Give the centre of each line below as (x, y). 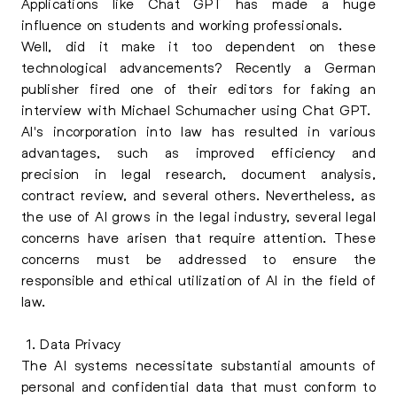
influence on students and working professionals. (182, 24)
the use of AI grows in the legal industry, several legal (198, 216)
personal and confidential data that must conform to (198, 386)
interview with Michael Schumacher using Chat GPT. (198, 109)
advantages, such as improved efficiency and (198, 152)
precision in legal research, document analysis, (198, 173)
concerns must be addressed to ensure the (198, 258)
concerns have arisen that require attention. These (198, 237)
